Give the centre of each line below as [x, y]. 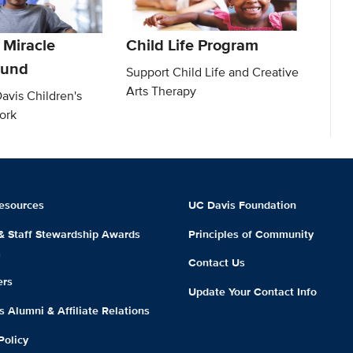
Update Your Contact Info [252, 292]
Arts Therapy [162, 91]
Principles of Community [251, 234]
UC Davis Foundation [242, 204]
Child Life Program [193, 45]
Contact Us [216, 263]
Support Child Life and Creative [213, 72]
